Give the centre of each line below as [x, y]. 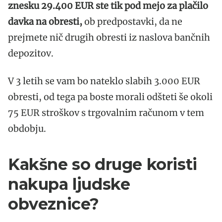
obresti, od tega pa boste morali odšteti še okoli [110, 97]
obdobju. [27, 128]
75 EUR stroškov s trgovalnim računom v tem [106, 112]
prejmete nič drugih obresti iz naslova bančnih [109, 37]
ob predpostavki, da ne [132, 21]
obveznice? [54, 204]
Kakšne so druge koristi [103, 164]
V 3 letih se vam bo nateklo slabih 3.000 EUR [104, 81]
